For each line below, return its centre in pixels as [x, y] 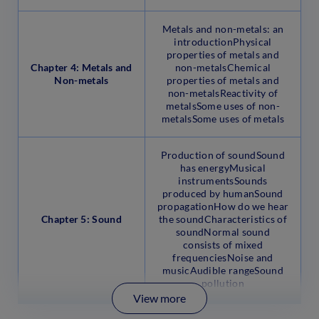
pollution [223, 283]
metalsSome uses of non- [223, 105]
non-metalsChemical [223, 67]
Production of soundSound [223, 155]
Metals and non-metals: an [223, 28]
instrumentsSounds [223, 180]
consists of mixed [223, 244]
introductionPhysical [223, 41]
